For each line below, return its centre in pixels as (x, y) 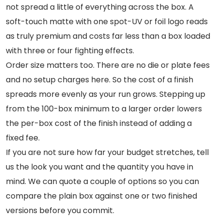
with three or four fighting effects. (70, 50)
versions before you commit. (60, 210)
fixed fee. (23, 138)
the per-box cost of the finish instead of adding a (99, 123)
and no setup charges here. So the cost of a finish (100, 79)
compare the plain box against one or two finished (101, 196)
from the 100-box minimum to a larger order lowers (104, 108)
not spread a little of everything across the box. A (100, 7)
